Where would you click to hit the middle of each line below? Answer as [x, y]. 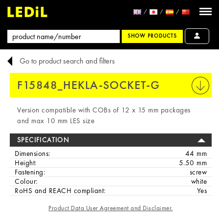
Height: [26, 163]
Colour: [26, 181]
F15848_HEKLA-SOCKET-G [88, 85]
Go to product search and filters [67, 61]
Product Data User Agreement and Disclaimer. [111, 208]
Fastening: [30, 172]
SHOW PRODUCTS [152, 36]
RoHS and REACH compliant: [60, 191]
